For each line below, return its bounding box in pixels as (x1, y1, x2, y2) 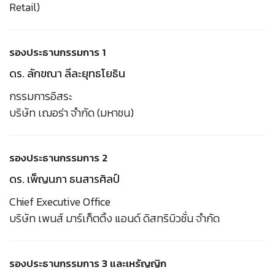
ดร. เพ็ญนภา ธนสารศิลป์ (9, 170, 120, 187)
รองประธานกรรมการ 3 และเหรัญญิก (9, 255, 166, 271)
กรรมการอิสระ (9, 87, 72, 104)
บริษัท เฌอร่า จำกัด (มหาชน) (9, 104, 134, 121)
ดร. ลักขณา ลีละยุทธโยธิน (9, 64, 125, 82)
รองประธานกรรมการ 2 (9, 149, 107, 166)
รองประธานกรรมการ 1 (9, 44, 106, 60)
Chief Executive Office (9, 193, 110, 210)
